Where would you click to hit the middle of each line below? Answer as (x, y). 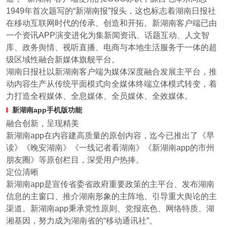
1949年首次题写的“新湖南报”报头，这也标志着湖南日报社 (111, 11)
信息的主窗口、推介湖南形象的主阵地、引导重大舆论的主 (111, 196)
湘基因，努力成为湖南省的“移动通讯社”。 (82, 221)
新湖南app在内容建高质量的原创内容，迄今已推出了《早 (110, 136)
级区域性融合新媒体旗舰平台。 (63, 60)
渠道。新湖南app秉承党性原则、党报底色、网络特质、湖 (110, 209)
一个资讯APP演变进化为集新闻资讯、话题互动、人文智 (108, 35)
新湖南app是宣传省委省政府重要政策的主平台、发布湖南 (110, 184)
